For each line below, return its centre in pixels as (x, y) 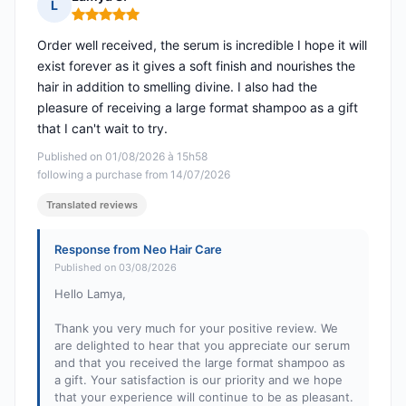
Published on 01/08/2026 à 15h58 (122, 157)
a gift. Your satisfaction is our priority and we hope (198, 380)
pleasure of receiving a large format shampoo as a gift (198, 108)
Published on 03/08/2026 (116, 268)
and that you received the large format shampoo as (200, 363)
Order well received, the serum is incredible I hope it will (202, 45)
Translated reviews (92, 205)
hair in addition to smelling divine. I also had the (177, 87)
